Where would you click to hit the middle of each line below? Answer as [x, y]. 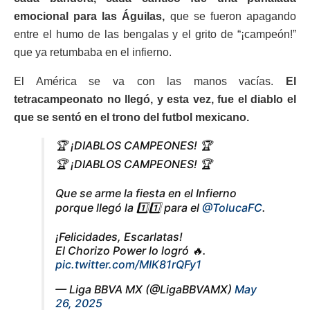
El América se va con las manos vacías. [150, 81]
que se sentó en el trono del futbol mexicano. [133, 117]
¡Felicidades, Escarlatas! [119, 236]
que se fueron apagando [231, 16]
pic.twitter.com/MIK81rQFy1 [128, 264]
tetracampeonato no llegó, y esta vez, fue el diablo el [155, 99]
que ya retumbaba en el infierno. [93, 52]
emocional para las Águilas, [90, 16]
